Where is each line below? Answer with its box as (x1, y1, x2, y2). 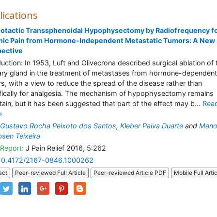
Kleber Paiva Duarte (120, 122, 183, 130)
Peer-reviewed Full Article (15, 169, 86, 177)
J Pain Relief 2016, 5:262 (24, 144, 106, 152)
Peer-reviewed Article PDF (93, 169, 166, 177)
